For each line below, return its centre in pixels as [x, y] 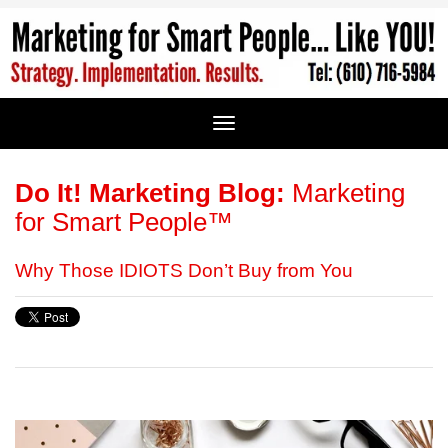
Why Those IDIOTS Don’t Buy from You [184, 270]
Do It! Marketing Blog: [150, 192]
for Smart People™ [124, 221]
